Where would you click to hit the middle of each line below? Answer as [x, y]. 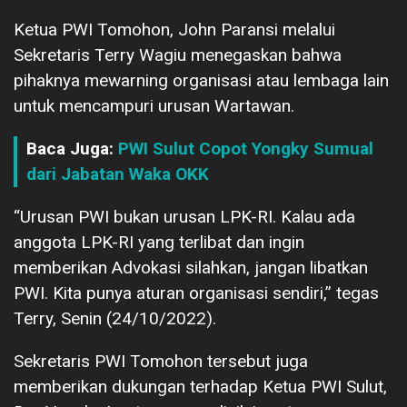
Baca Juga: [72, 148]
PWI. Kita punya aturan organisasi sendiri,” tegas [196, 293]
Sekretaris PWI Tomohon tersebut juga [161, 361]
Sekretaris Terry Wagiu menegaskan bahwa [178, 55]
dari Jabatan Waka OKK [118, 174]
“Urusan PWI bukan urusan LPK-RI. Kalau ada [184, 216]
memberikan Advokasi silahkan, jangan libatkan [191, 267]
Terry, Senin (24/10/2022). [115, 318]
